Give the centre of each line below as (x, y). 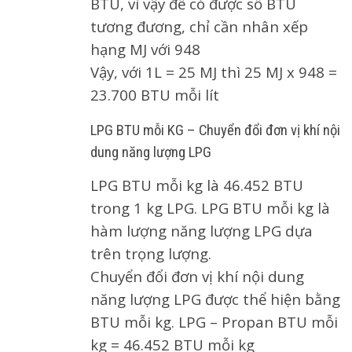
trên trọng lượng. (151, 253)
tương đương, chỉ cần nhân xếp (199, 26)
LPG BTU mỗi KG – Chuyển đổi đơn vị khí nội (215, 130)
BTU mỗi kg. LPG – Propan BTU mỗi (214, 321)
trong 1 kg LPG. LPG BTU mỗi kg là (210, 207)
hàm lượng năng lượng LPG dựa (202, 230)
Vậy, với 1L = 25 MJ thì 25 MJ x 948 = (214, 71)
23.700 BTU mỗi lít (155, 94)
